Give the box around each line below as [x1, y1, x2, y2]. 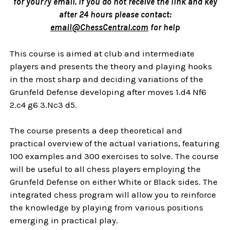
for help [148, 22, 180, 33]
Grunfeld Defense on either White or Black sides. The [10, 177, 218, 187]
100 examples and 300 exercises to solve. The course [10, 151, 219, 162]
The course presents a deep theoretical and [10, 125, 183, 136]
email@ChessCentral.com [50, 22, 148, 33]
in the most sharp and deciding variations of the [10, 73, 204, 84]
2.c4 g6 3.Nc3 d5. [10, 99, 78, 110]
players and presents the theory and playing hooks [10, 61, 213, 71]
